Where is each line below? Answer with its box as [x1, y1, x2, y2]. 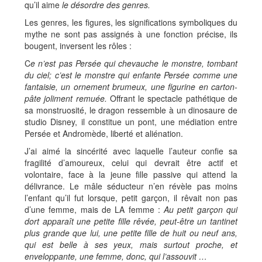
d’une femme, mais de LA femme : [25, 204, 164, 215]
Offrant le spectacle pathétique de [106, 92, 238, 104]
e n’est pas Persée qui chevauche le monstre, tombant [30, 57, 237, 69]
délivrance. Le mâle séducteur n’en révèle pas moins [25, 180, 237, 192]
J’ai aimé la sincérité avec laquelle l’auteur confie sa [25, 145, 237, 157]
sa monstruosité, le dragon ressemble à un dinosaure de [25, 104, 237, 116]
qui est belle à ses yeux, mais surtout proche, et [25, 239, 237, 250]
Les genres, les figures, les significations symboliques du [25, 16, 237, 28]
